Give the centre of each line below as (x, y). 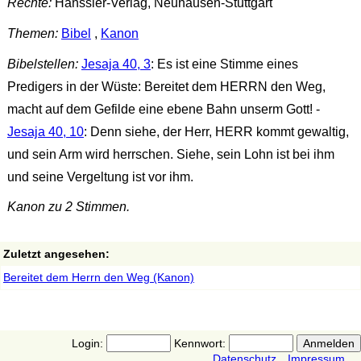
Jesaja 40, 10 (45, 131)
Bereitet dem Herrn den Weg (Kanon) (99, 278)
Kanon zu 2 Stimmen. (68, 207)
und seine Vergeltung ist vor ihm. (100, 176)
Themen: (32, 34)
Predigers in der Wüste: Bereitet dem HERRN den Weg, (166, 86)
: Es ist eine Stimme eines (224, 64)
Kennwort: (199, 344)
